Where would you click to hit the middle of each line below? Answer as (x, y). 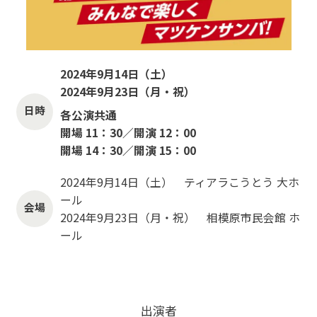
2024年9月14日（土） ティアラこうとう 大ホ (180, 182)
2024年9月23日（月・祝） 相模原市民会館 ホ (180, 217)
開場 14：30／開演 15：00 (128, 150)
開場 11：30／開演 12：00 (128, 132)
